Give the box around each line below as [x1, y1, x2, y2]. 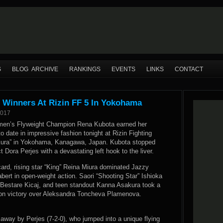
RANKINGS [69, 66, 101, 73]
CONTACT [175, 66, 203, 73]
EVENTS [111, 66, 135, 73]
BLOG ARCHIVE [12, 66, 58, 73]
